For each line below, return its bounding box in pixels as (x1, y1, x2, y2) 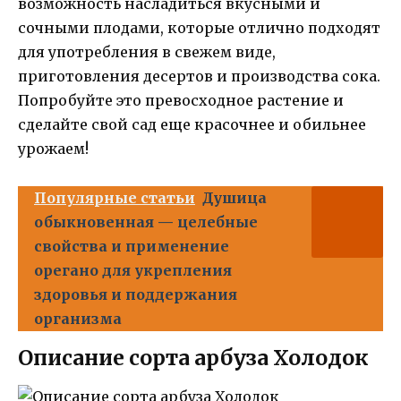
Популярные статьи (34, 188, 195, 207)
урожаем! (18, 140, 89, 158)
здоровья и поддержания (34, 285, 237, 303)
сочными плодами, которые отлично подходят (18, 19, 380, 38)
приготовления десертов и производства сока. (18, 67, 380, 86)
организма (34, 309, 122, 328)
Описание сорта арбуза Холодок (18, 344, 369, 371)
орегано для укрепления (34, 260, 232, 279)
